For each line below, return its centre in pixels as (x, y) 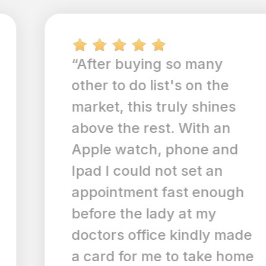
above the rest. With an (121, 128)
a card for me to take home (132, 256)
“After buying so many (117, 64)
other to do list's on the (120, 85)
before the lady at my (113, 213)
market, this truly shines (123, 107)
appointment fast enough (127, 192)
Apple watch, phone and (124, 149)
